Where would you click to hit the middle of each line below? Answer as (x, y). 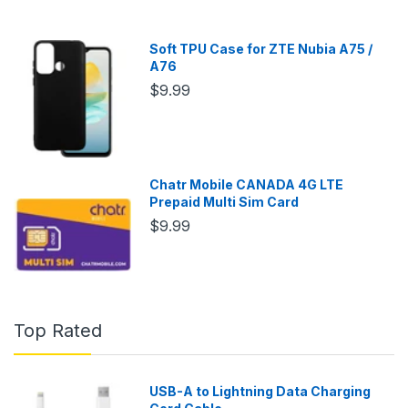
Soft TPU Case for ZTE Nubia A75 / (261, 48)
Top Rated (58, 331)
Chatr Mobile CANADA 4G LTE (247, 185)
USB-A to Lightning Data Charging (260, 392)
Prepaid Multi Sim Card (224, 202)
